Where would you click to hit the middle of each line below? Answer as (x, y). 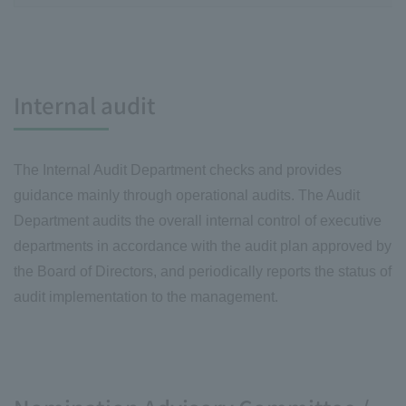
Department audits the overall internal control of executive (198, 221)
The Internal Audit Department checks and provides (178, 170)
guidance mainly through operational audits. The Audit (187, 196)
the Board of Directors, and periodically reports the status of (203, 272)
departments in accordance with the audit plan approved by (203, 246)
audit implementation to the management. (146, 297)
